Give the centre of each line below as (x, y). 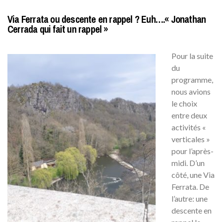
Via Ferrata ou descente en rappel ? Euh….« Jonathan (107, 19)
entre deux (189, 115)
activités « (189, 127)
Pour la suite (192, 55)
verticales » (191, 139)
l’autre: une (190, 198)
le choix (184, 103)
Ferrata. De (190, 186)
